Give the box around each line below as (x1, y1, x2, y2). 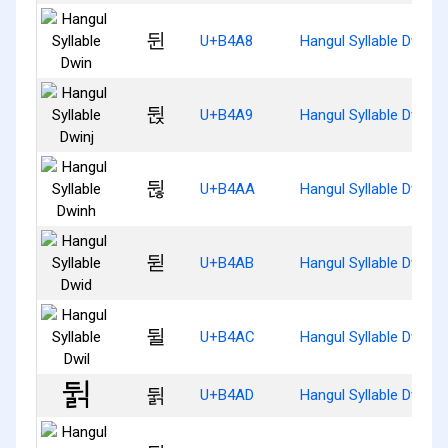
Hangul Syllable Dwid (300, 253, 433, 272)
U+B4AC (200, 327, 255, 346)
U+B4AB (200, 253, 254, 272)
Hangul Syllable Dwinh (300, 179, 441, 198)
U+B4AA (200, 179, 255, 198)
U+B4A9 (200, 105, 253, 124)
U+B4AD (200, 385, 254, 404)
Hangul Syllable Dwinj (300, 105, 436, 124)
